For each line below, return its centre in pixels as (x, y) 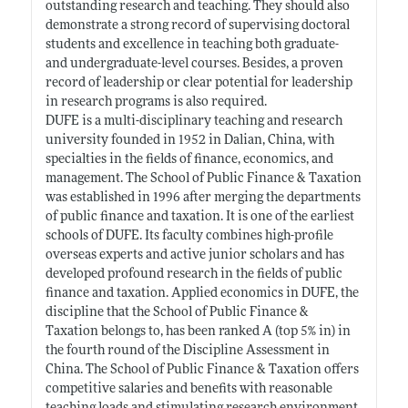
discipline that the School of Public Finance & (177, 312)
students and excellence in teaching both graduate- (192, 45)
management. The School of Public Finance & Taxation (203, 178)
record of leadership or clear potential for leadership (199, 83)
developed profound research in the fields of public (194, 274)
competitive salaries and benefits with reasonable (189, 389)
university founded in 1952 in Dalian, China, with (189, 140)
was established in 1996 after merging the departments (203, 198)
